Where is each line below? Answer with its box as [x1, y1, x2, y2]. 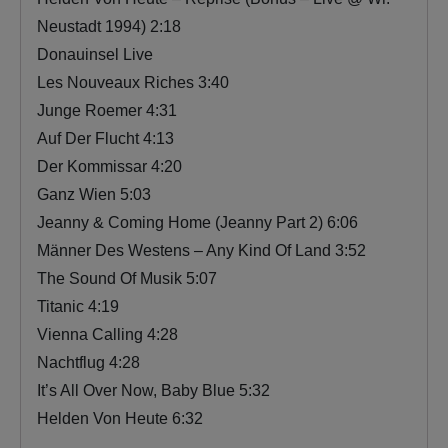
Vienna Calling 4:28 [37, 325, 178, 343]
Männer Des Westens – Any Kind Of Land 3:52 [37, 241, 366, 259]
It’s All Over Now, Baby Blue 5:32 [37, 381, 270, 399]
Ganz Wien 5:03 [37, 185, 151, 203]
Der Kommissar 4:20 [37, 157, 182, 175]
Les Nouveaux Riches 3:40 [37, 73, 229, 91]
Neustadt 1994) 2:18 [37, 17, 181, 35]
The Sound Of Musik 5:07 [37, 269, 217, 287]
